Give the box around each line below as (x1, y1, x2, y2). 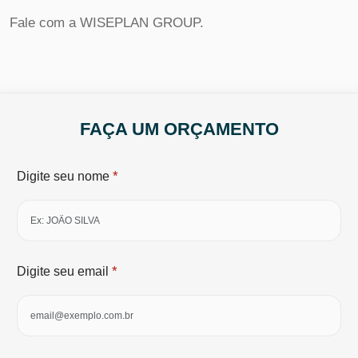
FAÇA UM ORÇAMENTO (79, 118, 279, 139)
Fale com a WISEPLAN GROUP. (10, 15, 204, 30)
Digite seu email (17, 264, 112, 278)
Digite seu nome (17, 169, 113, 183)
